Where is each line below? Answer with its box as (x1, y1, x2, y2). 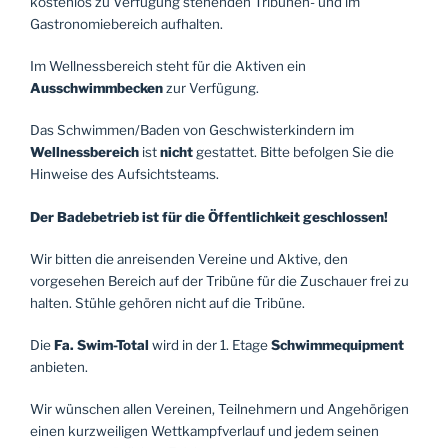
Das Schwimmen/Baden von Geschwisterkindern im (30, 122, 354, 139)
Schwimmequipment (271, 337, 404, 354)
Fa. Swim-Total (54, 337, 149, 354)
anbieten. (30, 359, 88, 376)
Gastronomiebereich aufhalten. (30, 15, 223, 32)
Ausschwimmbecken (30, 80, 166, 97)
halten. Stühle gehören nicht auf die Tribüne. (30, 294, 305, 311)
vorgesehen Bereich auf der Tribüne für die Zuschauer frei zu (30, 272, 409, 289)
